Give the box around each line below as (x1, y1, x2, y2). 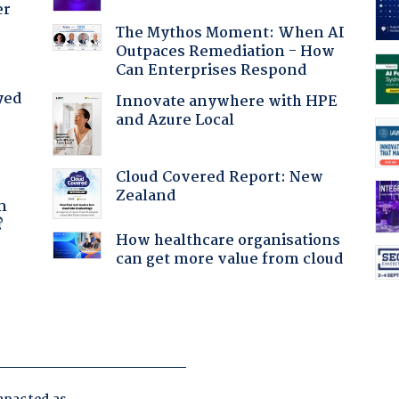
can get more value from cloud (115, 247, 344, 272)
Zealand (115, 183, 176, 208)
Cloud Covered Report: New (115, 165, 323, 190)
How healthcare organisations (115, 228, 340, 253)
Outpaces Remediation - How (115, 39, 335, 64)
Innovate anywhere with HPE (115, 89, 338, 114)
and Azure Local (115, 108, 234, 133)
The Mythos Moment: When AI (115, 20, 345, 45)
